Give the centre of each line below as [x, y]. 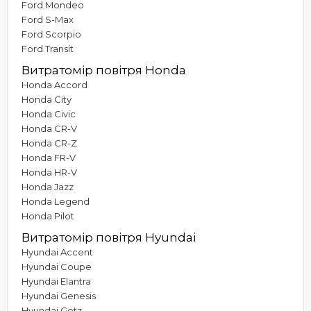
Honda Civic [49, 114]
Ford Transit [48, 48]
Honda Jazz [48, 186]
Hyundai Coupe [57, 266]
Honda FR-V [49, 157]
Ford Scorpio [51, 34]
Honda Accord [54, 84]
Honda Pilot [48, 216]
